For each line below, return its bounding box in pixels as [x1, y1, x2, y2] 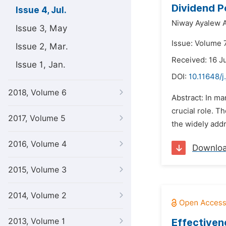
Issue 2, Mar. [16, 41, 68, 51]
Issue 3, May [16, 23, 67, 33]
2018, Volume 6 [8, 88, 67, 97]
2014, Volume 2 [8, 191, 67, 200]
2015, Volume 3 [8, 165, 67, 175]
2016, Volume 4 [8, 139, 67, 149]
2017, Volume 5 [8, 114, 66, 123]
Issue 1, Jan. [16, 60, 66, 70]
